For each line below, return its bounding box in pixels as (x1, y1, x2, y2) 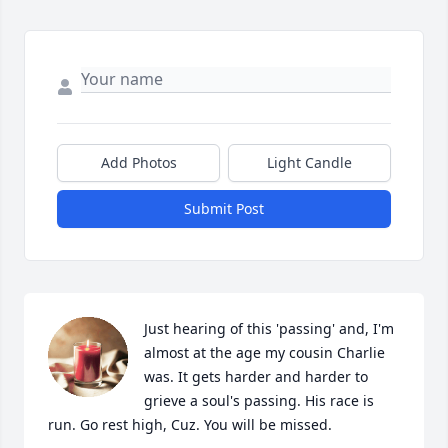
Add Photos (100, 153, 177, 172)
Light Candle (267, 153, 352, 172)
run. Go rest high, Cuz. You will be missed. (48, 415, 332, 434)
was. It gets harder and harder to (144, 367, 368, 386)
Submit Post (184, 199, 264, 218)
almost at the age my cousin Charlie (144, 343, 385, 362)
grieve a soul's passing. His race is (144, 391, 374, 410)
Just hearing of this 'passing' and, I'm (144, 319, 394, 338)
